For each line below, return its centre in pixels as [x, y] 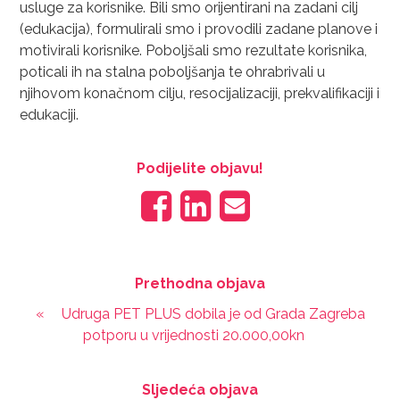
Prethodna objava [200, 283]
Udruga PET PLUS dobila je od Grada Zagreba [213, 314]
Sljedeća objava [200, 390]
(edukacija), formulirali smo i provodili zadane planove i [199, 29]
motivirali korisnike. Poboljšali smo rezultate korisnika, [194, 50]
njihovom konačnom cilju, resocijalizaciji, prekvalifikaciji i [200, 93]
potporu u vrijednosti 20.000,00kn [193, 335]
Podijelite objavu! [200, 168]
